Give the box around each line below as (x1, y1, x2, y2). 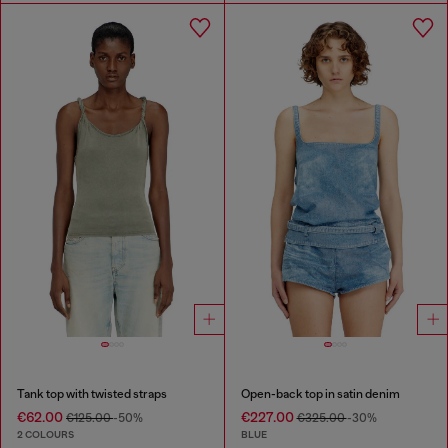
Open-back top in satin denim (240, 386, 400, 401)
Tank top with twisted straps (17, 386, 167, 401)
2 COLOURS (17, 427, 74, 441)
